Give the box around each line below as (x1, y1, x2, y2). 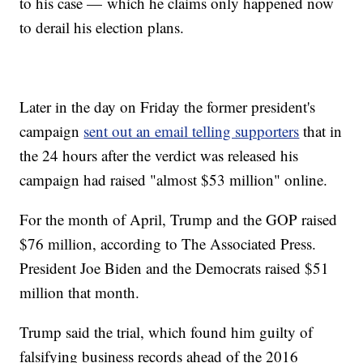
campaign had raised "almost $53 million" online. (19, 169, 328, 190)
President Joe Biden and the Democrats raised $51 (19, 257, 330, 278)
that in (299, 120, 343, 141)
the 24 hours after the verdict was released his (19, 144, 299, 165)
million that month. (19, 281, 140, 302)
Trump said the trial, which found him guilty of (19, 321, 314, 342)
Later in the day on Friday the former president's (19, 96, 316, 117)
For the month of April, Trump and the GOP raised (19, 208, 338, 229)
